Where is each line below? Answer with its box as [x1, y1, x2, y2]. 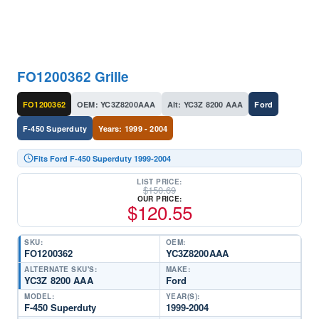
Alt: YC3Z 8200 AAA [167, 98, 244, 110]
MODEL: [24, 291, 54, 301]
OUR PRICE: [137, 194, 182, 204]
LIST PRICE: [137, 177, 182, 187]
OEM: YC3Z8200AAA [76, 98, 156, 110]
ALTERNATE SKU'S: [24, 264, 97, 274]
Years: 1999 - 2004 [98, 122, 168, 134]
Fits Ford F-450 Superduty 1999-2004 [33, 152, 171, 164]
